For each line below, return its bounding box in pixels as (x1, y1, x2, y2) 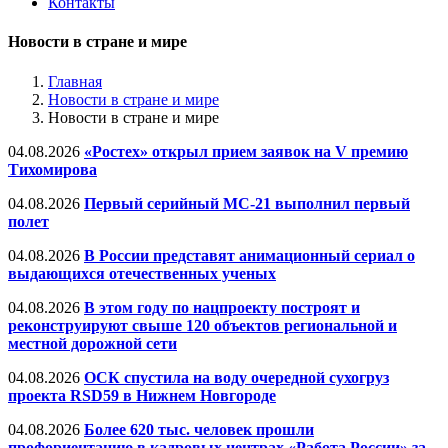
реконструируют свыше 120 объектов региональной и (8, 316, 397, 334)
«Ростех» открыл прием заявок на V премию (84, 142, 408, 160)
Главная (48, 72, 102, 90)
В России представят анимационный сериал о (84, 246, 415, 264)
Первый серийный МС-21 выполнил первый (84, 194, 410, 212)
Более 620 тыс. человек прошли (84, 420, 314, 438)
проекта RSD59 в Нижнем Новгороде (8, 386, 276, 404)
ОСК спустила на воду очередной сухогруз (84, 368, 389, 386)
